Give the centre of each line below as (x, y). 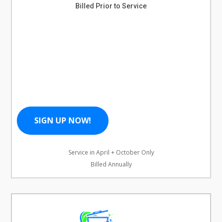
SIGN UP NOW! (63, 120)
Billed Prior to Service (111, 6)
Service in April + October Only (111, 152)
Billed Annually (111, 164)
